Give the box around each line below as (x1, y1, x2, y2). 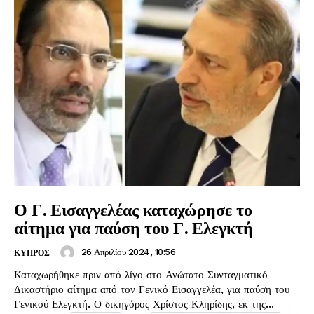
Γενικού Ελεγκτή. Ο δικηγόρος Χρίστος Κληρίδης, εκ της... (94, 297, 274, 310)
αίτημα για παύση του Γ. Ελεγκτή (14, 216, 253, 239)
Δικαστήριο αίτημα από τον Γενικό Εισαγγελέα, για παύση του (14, 282, 100, 296)
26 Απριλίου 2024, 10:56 (81, 247, 175, 258)
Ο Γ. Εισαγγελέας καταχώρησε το (14, 198, 252, 221)
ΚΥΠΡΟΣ (14, 247, 50, 258)
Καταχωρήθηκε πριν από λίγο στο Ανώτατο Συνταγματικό (14, 268, 268, 281)
